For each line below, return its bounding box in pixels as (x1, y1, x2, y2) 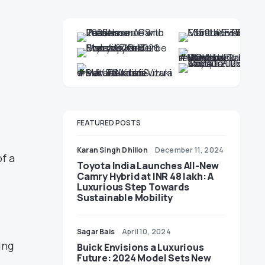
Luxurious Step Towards (77, 180, 189, 193)
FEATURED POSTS (77, 118, 141, 128)
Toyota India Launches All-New (77, 159, 219, 172)
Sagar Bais (77, 227, 115, 237)
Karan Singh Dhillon (77, 145, 148, 155)
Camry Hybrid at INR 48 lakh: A (77, 170, 214, 183)
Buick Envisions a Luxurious (77, 241, 204, 254)
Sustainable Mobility (77, 191, 173, 204)
